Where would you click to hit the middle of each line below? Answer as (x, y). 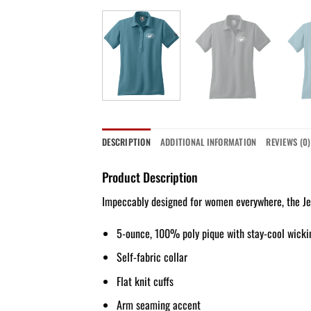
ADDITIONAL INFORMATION (208, 142)
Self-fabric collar (152, 257)
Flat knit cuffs (145, 281)
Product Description (150, 177)
